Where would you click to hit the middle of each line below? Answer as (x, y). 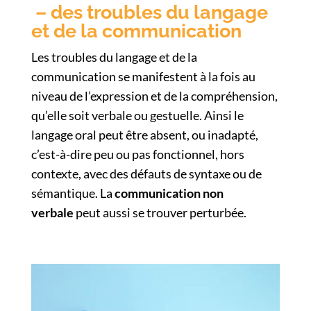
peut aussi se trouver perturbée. (161, 212)
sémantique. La (72, 193)
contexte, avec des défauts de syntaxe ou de (146, 173)
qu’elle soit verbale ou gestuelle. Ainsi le (137, 115)
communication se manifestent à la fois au (143, 76)
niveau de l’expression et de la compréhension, (154, 95)
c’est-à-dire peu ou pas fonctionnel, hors (137, 154)
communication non (169, 193)
